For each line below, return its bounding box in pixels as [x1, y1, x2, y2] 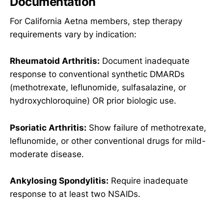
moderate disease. [10, 149, 84, 159]
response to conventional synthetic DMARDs [10, 69, 185, 80]
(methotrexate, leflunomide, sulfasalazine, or [10, 82, 186, 93]
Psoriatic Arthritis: [10, 122, 86, 133]
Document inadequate [100, 56, 190, 66]
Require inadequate [109, 175, 188, 186]
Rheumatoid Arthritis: [10, 56, 100, 66]
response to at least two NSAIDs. [10, 189, 140, 199]
